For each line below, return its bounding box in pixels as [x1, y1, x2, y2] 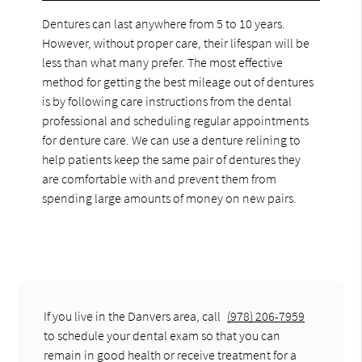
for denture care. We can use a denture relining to [42, 131, 301, 148]
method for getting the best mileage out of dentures [42, 73, 314, 90]
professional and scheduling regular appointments [42, 112, 309, 128]
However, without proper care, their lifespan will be [42, 34, 310, 51]
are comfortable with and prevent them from [42, 170, 277, 187]
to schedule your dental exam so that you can [44, 326, 281, 343]
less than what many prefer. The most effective [42, 53, 284, 70]
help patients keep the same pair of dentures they [42, 150, 301, 167]
